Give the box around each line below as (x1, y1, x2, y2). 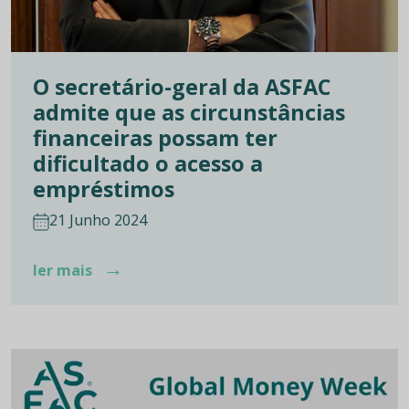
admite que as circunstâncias (33, 97, 345, 127)
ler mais (33, 259, 96, 280)
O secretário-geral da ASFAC (33, 71, 330, 101)
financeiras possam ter (33, 122, 278, 152)
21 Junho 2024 (49, 209, 147, 230)
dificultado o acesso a (33, 148, 263, 178)
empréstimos (33, 173, 174, 204)
